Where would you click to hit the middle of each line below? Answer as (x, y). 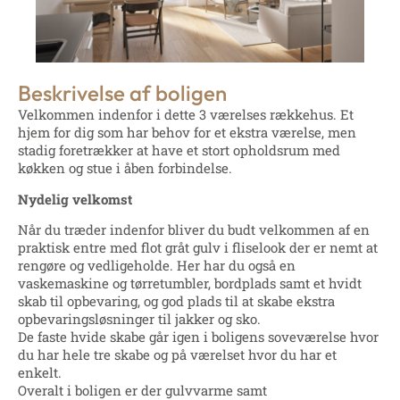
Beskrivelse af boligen (122, 93)
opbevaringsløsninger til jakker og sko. (139, 318)
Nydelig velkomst (75, 199)
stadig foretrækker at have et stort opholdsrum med (179, 150)
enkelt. (40, 372)
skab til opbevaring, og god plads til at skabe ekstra (176, 300)
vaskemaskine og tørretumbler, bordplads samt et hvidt (190, 283)
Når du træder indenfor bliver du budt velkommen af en (194, 229)
